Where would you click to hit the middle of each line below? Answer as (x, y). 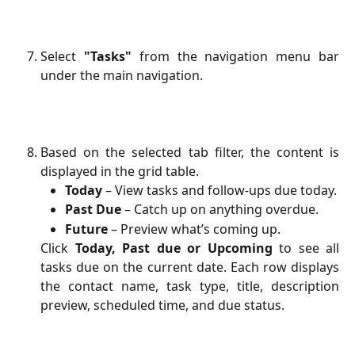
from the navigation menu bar (235, 57)
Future (86, 229)
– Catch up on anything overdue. (220, 210)
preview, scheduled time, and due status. (162, 305)
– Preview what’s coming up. (194, 229)
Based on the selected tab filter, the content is (190, 152)
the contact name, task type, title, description (190, 286)
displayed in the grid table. (120, 171)
